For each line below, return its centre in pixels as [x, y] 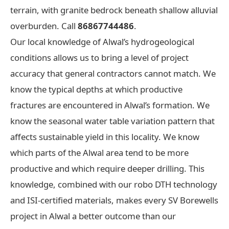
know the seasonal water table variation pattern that [112, 121]
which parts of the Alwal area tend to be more [99, 152]
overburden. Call [44, 26]
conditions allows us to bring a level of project [99, 57]
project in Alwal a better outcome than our [93, 216]
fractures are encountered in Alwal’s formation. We [110, 105]
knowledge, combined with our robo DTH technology [114, 184]
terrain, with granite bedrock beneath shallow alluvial [114, 10]
